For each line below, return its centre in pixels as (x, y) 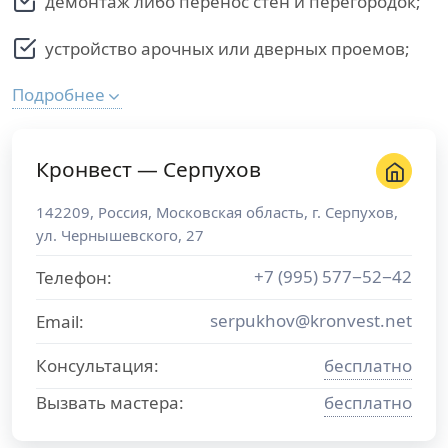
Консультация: (97, 365)
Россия (123, 212)
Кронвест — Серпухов (148, 169)
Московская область (230, 212)
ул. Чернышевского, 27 (120, 235)
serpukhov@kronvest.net (311, 320)
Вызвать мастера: (110, 402)
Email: (60, 321)
